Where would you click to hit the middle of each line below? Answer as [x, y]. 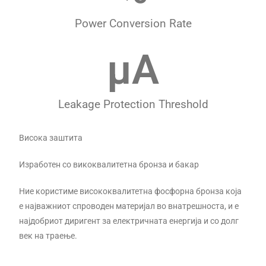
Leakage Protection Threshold [133, 104]
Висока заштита [51, 137]
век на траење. [48, 235]
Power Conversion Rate [133, 23]
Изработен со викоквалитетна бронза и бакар [109, 164]
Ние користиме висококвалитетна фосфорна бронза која [131, 191]
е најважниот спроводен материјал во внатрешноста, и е [129, 206]
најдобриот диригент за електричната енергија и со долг [129, 221]
